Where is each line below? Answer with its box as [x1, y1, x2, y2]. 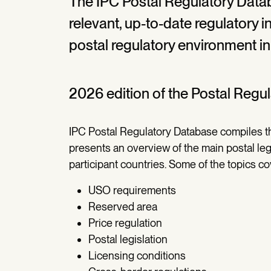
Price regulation [88, 217, 162, 229]
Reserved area [88, 200, 157, 213]
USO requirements [88, 184, 176, 197]
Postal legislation [88, 233, 168, 246]
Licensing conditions [88, 249, 186, 262]
